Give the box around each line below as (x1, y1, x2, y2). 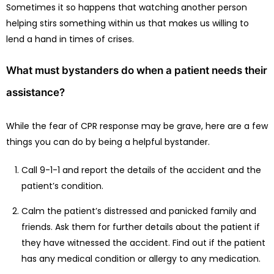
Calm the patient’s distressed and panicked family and (21, 204, 256, 217)
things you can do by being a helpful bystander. (6, 135, 210, 148)
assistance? (6, 86, 65, 98)
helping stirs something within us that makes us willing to (6, 17, 249, 29)
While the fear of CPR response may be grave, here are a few (6, 119, 268, 132)
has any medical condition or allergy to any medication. (21, 252, 261, 265)
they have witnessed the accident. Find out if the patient (21, 236, 265, 249)
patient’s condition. (21, 179, 103, 192)
